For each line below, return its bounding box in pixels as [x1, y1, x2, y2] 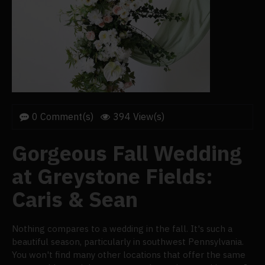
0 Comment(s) [32, 111, 93, 122]
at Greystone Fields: [12, 162, 213, 190]
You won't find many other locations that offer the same [12, 249, 245, 260]
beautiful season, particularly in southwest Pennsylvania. [12, 236, 244, 247]
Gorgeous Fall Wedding [12, 139, 242, 167]
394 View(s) [113, 111, 164, 122]
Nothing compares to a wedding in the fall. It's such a [12, 223, 232, 234]
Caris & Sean [12, 185, 138, 213]
